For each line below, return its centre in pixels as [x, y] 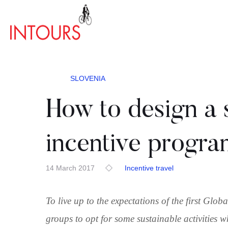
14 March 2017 [70, 168]
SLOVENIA [88, 78]
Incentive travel [149, 168]
